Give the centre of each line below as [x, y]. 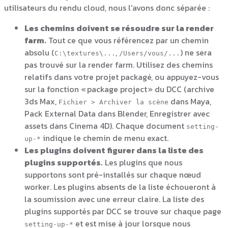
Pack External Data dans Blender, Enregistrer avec [117, 113]
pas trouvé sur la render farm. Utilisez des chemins [119, 64]
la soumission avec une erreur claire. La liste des [114, 199]
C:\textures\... [85, 53]
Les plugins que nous [142, 162]
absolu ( [39, 52]
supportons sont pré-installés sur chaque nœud [113, 174]
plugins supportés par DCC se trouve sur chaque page [123, 211]
